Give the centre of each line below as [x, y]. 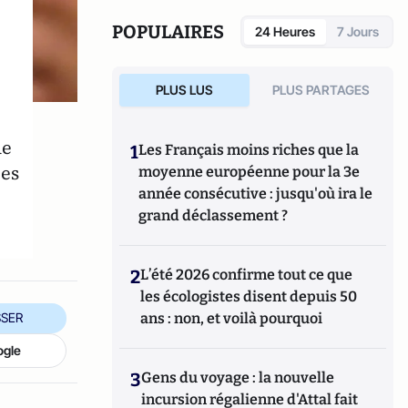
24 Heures [285, 31]
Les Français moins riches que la [249, 150]
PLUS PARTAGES [321, 90]
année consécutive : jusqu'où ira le [256, 194]
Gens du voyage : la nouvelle [238, 377]
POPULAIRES [168, 32]
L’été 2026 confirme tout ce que [247, 275]
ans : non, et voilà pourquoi [232, 318]
